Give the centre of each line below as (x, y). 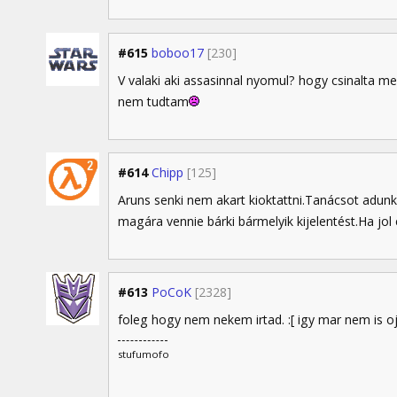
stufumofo (144, 354)
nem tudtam (153, 101)
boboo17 (178, 52)
